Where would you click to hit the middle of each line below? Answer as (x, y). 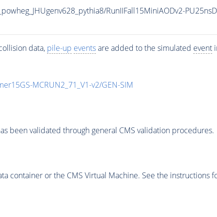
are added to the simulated (144, 48)
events (85, 48)
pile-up (59, 48)
